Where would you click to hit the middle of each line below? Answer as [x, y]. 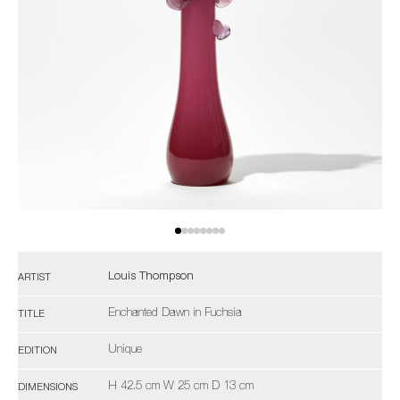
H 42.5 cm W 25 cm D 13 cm [181, 387]
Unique [125, 350]
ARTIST [34, 278]
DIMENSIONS [48, 387]
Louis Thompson [151, 277]
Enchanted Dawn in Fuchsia [175, 314]
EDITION [37, 351]
